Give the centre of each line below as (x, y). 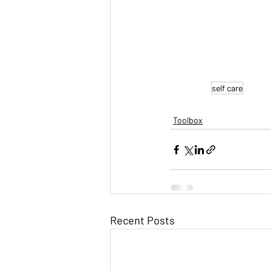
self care (227, 88)
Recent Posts (142, 220)
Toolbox (188, 120)
